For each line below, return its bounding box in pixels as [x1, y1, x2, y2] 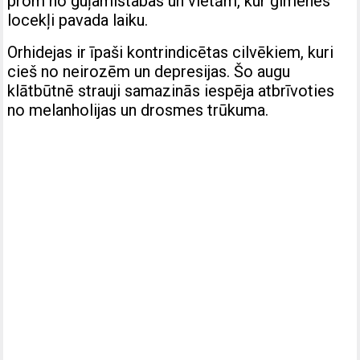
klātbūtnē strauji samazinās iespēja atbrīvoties [7, 80, 335, 100]
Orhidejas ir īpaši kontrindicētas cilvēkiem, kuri [7, 42, 334, 62]
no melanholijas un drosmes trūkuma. [7, 100, 269, 120]
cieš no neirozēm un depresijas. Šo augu [7, 61, 291, 81]
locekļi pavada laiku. [7, 10, 149, 30]
